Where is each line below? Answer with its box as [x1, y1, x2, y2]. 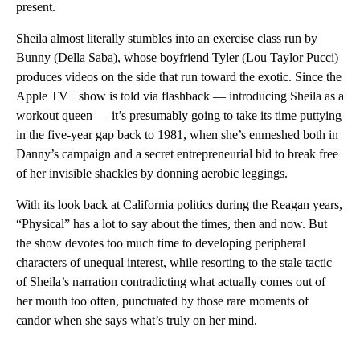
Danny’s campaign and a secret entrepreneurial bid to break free [16, 147, 338, 162]
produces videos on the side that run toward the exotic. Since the [16, 70, 342, 84]
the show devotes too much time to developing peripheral [16, 236, 305, 251]
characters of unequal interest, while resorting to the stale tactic [16, 256, 332, 270]
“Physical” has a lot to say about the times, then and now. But [16, 217, 327, 231]
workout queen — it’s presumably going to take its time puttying [16, 108, 342, 123]
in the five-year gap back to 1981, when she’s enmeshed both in [16, 128, 338, 142]
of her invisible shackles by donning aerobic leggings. [16, 166, 288, 181]
